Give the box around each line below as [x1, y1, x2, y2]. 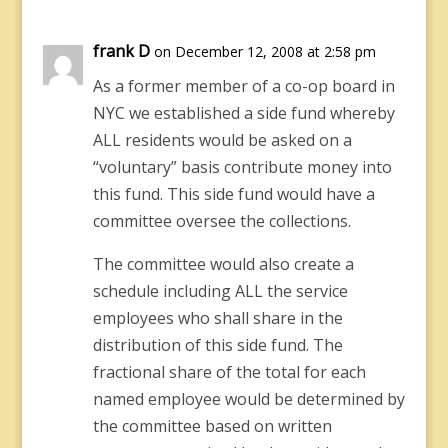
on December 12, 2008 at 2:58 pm [153, 42, 376, 61]
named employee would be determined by [92, 388, 405, 410]
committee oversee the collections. [92, 210, 351, 232]
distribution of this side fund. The [92, 334, 343, 356]
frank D [92, 40, 150, 62]
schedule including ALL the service [92, 280, 348, 302]
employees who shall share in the [92, 307, 343, 329]
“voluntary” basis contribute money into [92, 156, 392, 178]
